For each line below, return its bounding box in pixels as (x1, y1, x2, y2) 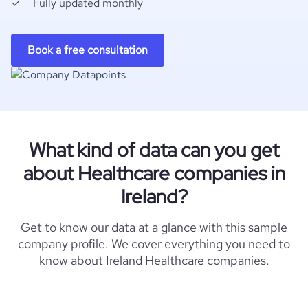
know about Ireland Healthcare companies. (38, 252, 269, 268)
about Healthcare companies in (23, 160, 285, 186)
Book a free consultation (27, 43, 148, 57)
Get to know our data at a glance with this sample (21, 219, 287, 235)
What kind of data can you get (29, 137, 279, 163)
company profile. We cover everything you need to (18, 236, 290, 252)
